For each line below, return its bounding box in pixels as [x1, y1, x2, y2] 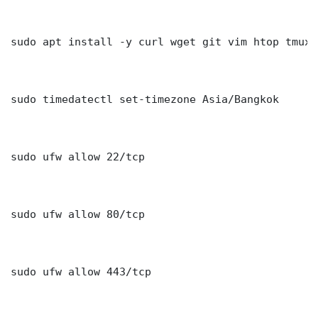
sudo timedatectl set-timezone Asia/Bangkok [11, 93, 279, 106]
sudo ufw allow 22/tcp [11, 150, 145, 163]
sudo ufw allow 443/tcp [11, 265, 151, 278]
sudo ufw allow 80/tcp [11, 208, 145, 221]
